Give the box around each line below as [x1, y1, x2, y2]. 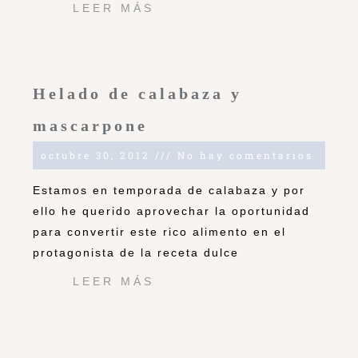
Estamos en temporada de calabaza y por [33, 184, 305, 197]
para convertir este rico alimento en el [33, 225, 286, 239]
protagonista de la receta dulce [33, 246, 239, 260]
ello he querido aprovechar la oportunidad [33, 205, 310, 218]
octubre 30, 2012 [41, 149, 155, 162]
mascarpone [33, 117, 148, 135]
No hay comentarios [173, 149, 313, 162]
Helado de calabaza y [33, 85, 242, 103]
